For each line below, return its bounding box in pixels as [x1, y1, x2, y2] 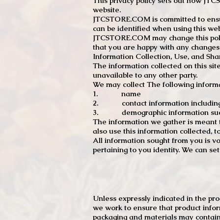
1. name [93, 89, 141, 99]
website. [93, 5, 121, 15]
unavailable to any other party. [93, 70, 197, 80]
